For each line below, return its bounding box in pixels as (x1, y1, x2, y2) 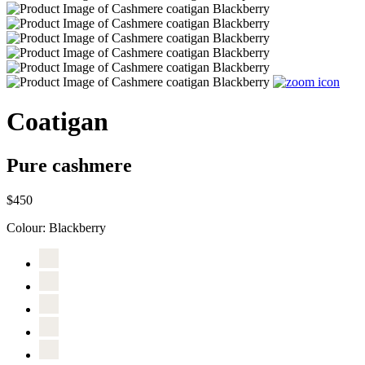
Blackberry (49, 220, 106, 235)
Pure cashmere (7, 154, 132, 176)
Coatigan (7, 107, 108, 137)
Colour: (7, 220, 49, 235)
